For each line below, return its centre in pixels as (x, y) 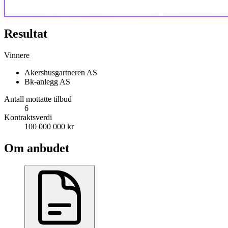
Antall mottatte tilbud (38, 99)
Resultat (26, 33)
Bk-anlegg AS (47, 81)
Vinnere (17, 55)
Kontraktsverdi (28, 117)
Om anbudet (37, 148)
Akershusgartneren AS (61, 72)
